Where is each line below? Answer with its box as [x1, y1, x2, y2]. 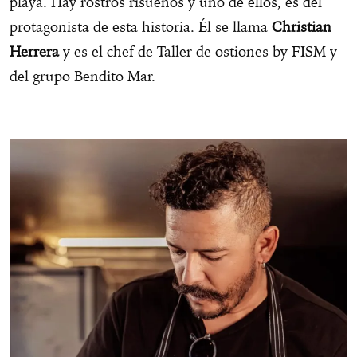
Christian [272, 18, 331, 37]
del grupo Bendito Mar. [10, 67, 163, 86]
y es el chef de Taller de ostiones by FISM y [59, 42, 337, 61]
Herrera [10, 42, 59, 61]
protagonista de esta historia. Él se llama [10, 18, 272, 37]
